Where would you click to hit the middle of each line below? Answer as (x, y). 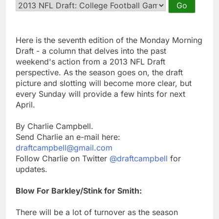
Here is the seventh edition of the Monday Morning (109, 40)
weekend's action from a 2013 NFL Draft (90, 61)
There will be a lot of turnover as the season (97, 212)
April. (25, 104)
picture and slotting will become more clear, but (104, 83)
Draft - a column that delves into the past (91, 51)
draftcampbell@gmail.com (64, 147)
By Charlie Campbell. (55, 126)
